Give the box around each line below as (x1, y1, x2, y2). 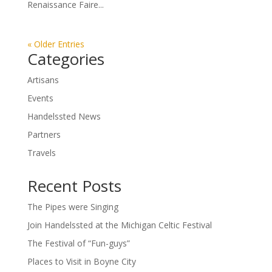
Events (27, 92, 53, 104)
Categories (27, 48, 104, 70)
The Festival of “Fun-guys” (27, 237, 130, 250)
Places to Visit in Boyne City (27, 256, 136, 268)
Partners (27, 129, 61, 141)
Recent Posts (27, 175, 121, 197)
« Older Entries (27, 38, 84, 50)
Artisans (27, 74, 59, 86)
